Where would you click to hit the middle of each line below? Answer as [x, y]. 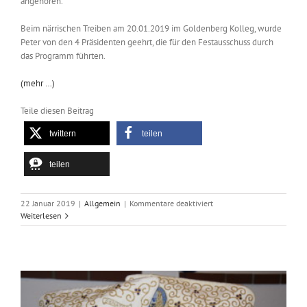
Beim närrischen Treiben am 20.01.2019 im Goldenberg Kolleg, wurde [151, 29]
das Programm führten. [63, 56]
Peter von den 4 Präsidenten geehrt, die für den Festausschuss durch [147, 42]
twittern [63, 134]
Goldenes [229, 215]
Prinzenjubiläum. [242, 228]
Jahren [224, 289]
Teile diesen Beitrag [57, 111]
